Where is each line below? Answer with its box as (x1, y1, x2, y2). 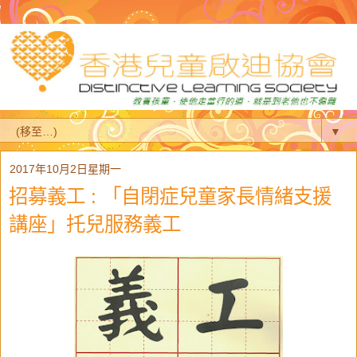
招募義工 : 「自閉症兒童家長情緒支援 (9, 185, 331, 207)
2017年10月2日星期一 (10, 162, 121, 175)
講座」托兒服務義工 (9, 213, 181, 235)
